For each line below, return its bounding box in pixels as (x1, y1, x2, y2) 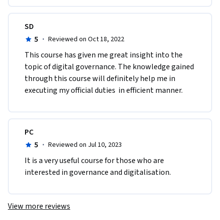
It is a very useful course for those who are (25, 155, 164, 166)
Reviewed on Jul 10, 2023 (48, 139, 122, 150)
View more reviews (8, 200, 70, 212)
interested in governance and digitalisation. (25, 166, 171, 178)
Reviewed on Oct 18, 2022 (48, 34, 124, 44)
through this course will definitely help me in (25, 73, 175, 84)
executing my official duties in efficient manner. (25, 84, 184, 96)
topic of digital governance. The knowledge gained (25, 61, 194, 72)
